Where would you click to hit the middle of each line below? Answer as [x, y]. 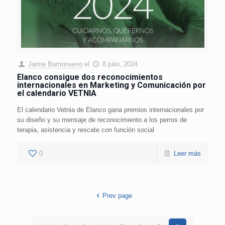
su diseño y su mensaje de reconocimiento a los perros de [102, 120]
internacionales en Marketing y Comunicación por [111, 85]
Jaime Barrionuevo [55, 64]
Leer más [187, 154]
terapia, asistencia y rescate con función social [85, 130]
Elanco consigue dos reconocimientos [90, 77]
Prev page [117, 196]
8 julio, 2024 [120, 64]
